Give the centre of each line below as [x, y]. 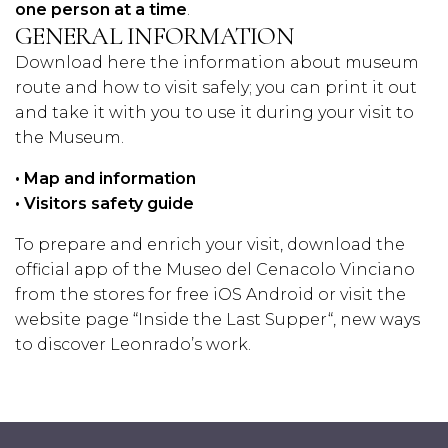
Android [280, 294]
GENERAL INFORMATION [154, 36]
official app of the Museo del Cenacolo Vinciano [215, 269]
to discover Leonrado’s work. [133, 344]
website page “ [76, 319]
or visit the [360, 294]
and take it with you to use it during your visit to [214, 112]
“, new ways [374, 319]
